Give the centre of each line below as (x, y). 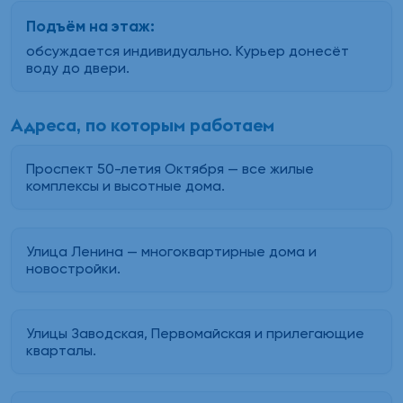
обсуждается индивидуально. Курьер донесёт (188, 51)
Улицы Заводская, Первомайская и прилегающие (195, 333)
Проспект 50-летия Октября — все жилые (170, 169)
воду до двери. (78, 68)
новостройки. (73, 268)
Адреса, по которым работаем (143, 125)
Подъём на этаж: (90, 27)
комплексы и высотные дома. (125, 186)
